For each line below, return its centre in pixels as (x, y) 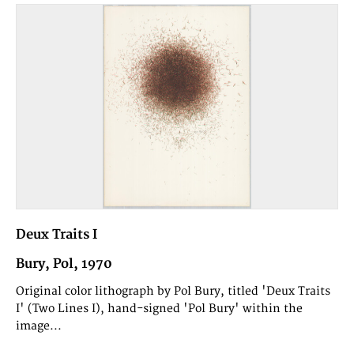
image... (39, 326)
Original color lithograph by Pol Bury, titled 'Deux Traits (173, 291)
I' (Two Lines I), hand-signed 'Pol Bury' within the (160, 308)
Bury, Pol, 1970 (64, 264)
